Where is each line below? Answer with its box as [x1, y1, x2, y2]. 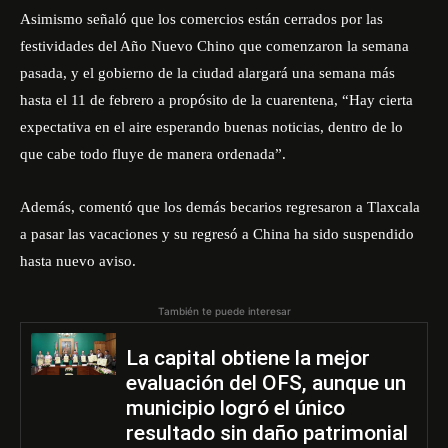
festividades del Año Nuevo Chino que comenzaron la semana [20, 38, 409, 54]
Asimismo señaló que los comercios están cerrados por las [20, 11, 383, 27]
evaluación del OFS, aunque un [125, 371, 406, 395]
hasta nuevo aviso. [20, 253, 136, 269]
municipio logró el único [125, 396, 345, 420]
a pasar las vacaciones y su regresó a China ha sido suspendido [20, 226, 414, 242]
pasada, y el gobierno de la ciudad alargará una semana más [20, 65, 395, 81]
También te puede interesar [157, 305, 291, 317]
